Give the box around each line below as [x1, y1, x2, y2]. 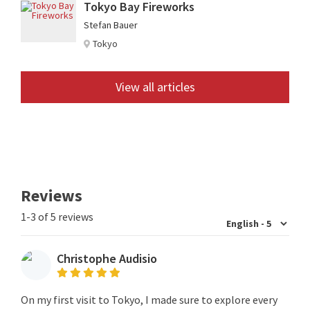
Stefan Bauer [84, 18, 138, 31]
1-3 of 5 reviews [21, 209, 93, 224]
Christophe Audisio [57, 250, 157, 267]
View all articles [115, 78, 195, 95]
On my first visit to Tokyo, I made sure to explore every [21, 292, 277, 307]
